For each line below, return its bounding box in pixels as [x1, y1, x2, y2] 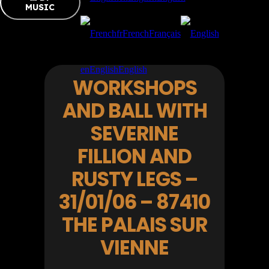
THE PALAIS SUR [62, 211, 207, 239]
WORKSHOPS [72, 74, 197, 102]
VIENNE [100, 234, 169, 262]
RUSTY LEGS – [71, 165, 198, 193]
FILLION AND [77, 142, 192, 171]
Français [148, 28, 181, 38]
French [122, 28, 149, 38]
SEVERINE [91, 119, 178, 148]
